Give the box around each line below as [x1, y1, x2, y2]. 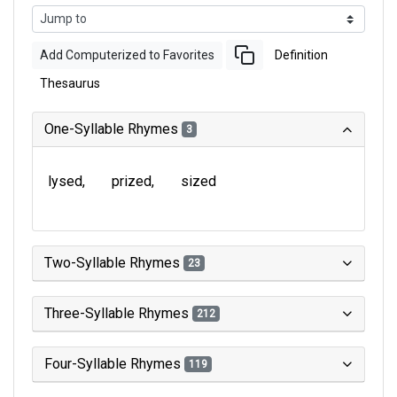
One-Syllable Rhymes [44, 121, 182, 137]
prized [112, 173, 152, 190]
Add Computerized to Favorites [40, 47, 214, 62]
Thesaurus [40, 76, 100, 90]
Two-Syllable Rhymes [44, 254, 183, 271]
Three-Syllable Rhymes [44, 305, 192, 322]
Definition [275, 47, 328, 62]
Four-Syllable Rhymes [44, 355, 184, 372]
